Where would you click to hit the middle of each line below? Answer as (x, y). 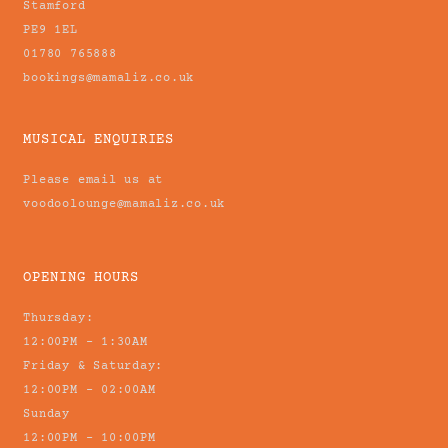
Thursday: (58, 318)
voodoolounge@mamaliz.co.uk (124, 204)
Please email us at (93, 180)
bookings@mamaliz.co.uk (109, 78)
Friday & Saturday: (93, 366)
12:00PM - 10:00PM (89, 438)
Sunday (46, 414)
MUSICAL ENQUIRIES (99, 139)
